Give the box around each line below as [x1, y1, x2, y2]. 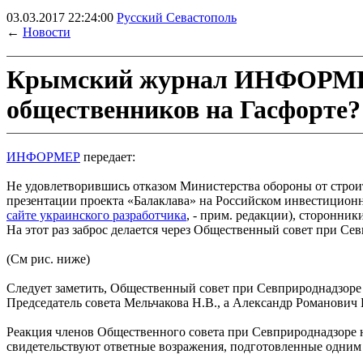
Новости [23, 25, 70, 39]
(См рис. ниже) [6, 252, 90, 266]
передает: [80, 150, 135, 164]
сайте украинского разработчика [6, 208, 186, 222]
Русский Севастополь [117, 11, 237, 24]
